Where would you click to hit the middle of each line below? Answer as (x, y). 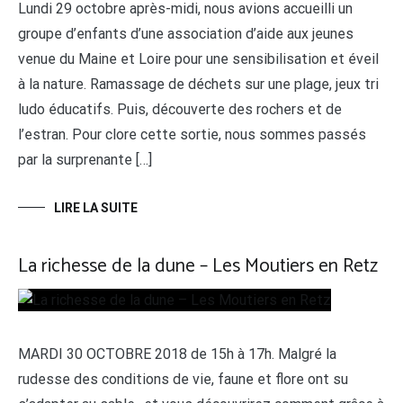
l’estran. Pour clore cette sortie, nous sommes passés (192, 134)
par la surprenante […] (85, 160)
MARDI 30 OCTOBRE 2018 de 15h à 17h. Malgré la (177, 354)
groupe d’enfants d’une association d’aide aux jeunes (186, 34)
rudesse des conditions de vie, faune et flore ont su (183, 379)
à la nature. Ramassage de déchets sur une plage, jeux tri (198, 84)
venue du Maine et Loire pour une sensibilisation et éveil (198, 59)
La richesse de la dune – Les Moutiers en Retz (198, 266)
